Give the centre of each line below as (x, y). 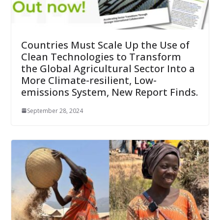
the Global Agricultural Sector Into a (108, 68)
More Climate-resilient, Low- (89, 80)
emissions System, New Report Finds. (109, 92)
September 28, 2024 (55, 110)
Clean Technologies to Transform (101, 56)
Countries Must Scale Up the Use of (105, 45)
